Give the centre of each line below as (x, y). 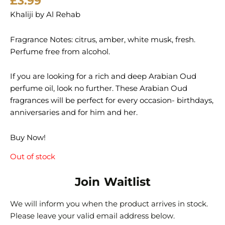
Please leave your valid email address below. (92, 216)
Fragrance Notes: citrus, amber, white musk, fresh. (103, 39)
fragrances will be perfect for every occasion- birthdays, (112, 101)
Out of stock (33, 157)
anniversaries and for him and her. (74, 113)
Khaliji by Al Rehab (45, 15)
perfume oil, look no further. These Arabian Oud (99, 89)
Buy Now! (28, 137)
